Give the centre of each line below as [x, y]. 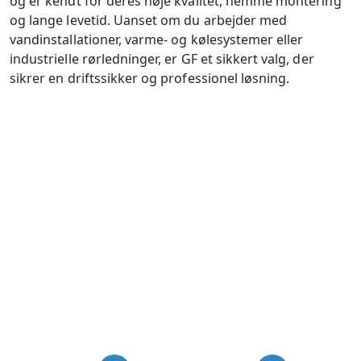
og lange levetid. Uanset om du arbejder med [149, 20]
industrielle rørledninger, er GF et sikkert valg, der [162, 58]
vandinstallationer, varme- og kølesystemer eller [157, 39]
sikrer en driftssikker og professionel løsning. [150, 78]
